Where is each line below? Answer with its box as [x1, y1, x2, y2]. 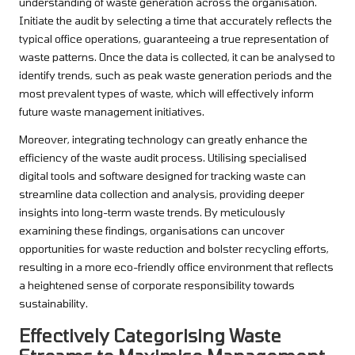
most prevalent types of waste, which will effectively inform [19, 86, 314, 101]
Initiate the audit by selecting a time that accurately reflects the [19, 13, 332, 28]
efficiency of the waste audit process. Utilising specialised [19, 151, 307, 165]
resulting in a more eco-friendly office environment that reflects [19, 260, 334, 274]
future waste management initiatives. [19, 105, 204, 119]
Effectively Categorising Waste [19, 325, 281, 346]
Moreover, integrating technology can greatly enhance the [19, 132, 307, 147]
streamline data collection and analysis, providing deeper [19, 187, 304, 201]
